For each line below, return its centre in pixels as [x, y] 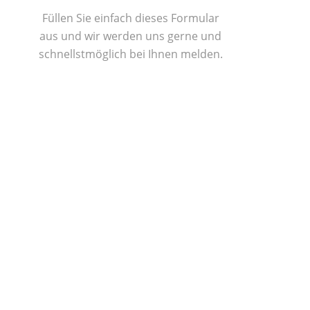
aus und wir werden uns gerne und [131, 36]
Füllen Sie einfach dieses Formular [130, 18]
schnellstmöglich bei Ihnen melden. [130, 54]
